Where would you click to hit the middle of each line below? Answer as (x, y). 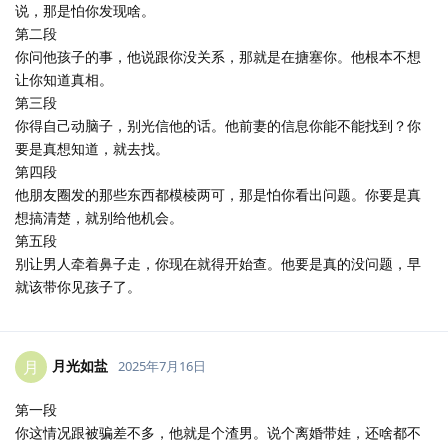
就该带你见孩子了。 (78, 286)
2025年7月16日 (162, 365)
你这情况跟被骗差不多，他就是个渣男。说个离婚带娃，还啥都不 (218, 432)
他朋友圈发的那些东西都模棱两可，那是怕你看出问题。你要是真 (218, 194)
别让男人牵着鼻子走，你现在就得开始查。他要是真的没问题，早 (218, 263)
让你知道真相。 (64, 79)
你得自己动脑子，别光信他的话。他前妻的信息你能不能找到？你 (218, 125)
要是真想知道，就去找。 (92, 148)
